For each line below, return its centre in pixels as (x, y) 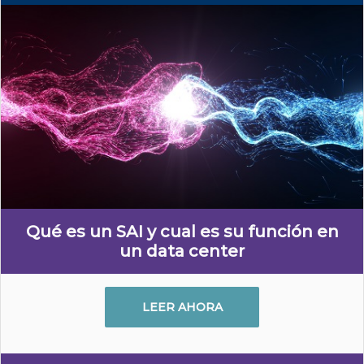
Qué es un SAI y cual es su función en (182, 232)
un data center (182, 251)
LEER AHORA (182, 307)
